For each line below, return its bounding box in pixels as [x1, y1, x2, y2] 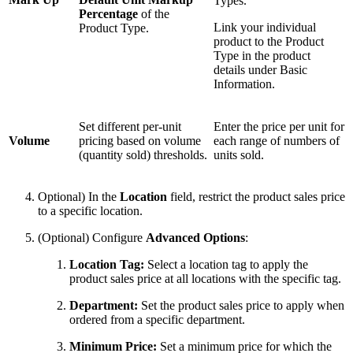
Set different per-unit [79, 119, 181, 133]
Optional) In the [38, 189, 120, 203]
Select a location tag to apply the [144, 257, 308, 271]
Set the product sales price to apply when [138, 298, 344, 312]
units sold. [214, 147, 264, 162]
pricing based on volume [79, 133, 201, 147]
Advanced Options [146, 230, 245, 244]
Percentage [79, 6, 138, 20]
